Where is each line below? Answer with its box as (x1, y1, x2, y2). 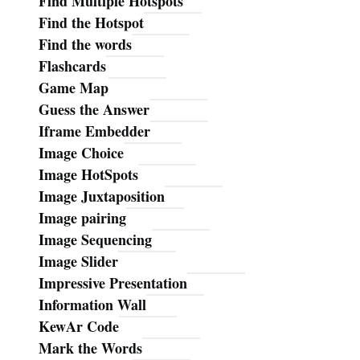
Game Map (39, 77, 108, 99)
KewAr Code (39, 316, 119, 337)
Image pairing (39, 207, 126, 229)
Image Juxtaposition (39, 186, 165, 207)
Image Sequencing (39, 229, 152, 251)
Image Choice (39, 142, 124, 164)
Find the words (39, 34, 132, 55)
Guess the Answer (39, 99, 149, 121)
